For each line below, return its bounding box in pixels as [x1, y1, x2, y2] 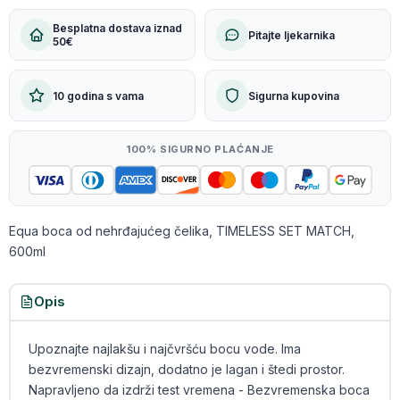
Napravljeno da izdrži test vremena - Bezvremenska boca [28, 382, 370, 397]
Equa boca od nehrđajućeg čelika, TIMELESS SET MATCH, [9, 223, 354, 238]
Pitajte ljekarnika [248, 28, 335, 42]
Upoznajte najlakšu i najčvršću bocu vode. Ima [28, 341, 301, 356]
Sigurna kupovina [248, 88, 339, 103]
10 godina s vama [53, 88, 144, 103]
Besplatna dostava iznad [53, 21, 182, 35]
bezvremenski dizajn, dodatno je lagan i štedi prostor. [28, 362, 345, 377]
